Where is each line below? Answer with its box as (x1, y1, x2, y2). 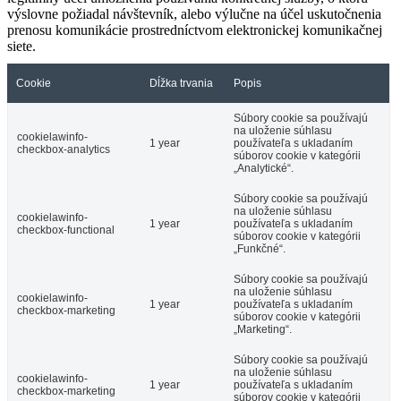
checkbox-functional (17, 224, 115, 237)
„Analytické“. (234, 162, 294, 175)
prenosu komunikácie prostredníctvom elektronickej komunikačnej (7, 22, 382, 38)
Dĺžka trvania (149, 77, 213, 90)
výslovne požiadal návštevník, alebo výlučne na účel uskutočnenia (7, 6, 381, 22)
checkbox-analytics (17, 143, 110, 157)
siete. (7, 38, 36, 55)
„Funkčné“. (234, 243, 286, 256)
